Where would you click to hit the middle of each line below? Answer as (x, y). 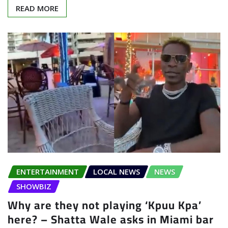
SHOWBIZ (34, 186)
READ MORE (37, 8)
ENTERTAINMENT (48, 171)
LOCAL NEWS (117, 171)
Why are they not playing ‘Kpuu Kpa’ (105, 205)
